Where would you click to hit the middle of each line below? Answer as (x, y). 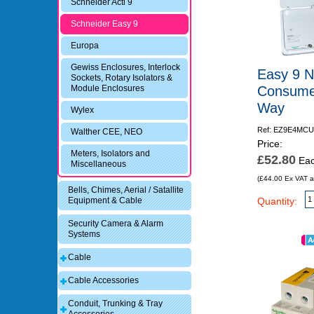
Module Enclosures (108, 89)
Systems (84, 234)
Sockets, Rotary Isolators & (122, 78)
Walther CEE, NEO (107, 132)
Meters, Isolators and (111, 154)
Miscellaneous (99, 164)
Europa (85, 46)
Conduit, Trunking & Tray (116, 304)
